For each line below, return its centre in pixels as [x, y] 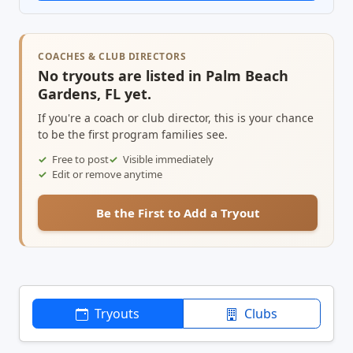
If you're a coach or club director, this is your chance [176, 117]
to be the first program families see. [133, 134]
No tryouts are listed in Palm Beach [163, 75]
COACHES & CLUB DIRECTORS [112, 56]
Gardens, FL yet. [95, 93]
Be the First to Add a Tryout [178, 212]
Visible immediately [168, 159]
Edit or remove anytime [107, 174]
